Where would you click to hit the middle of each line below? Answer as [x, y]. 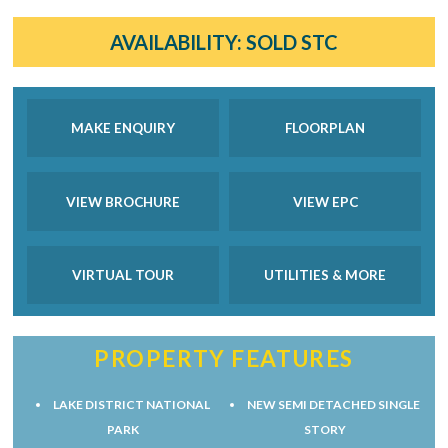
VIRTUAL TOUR [122, 274]
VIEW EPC [325, 201]
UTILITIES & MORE [325, 274]
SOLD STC [289, 42]
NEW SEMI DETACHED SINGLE [334, 404]
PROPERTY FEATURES [224, 358]
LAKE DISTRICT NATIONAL [131, 404]
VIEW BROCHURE [122, 201]
